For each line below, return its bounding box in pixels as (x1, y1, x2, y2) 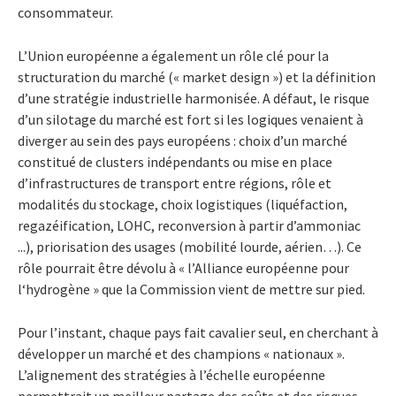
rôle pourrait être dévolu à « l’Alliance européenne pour (18, 259, 349, 278)
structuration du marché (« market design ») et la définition (18, 68, 376, 87)
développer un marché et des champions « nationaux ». (18, 345, 345, 363)
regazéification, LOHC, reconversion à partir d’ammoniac (18, 217, 361, 235)
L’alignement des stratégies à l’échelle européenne (18, 366, 325, 385)
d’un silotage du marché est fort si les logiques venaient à (18, 110, 363, 129)
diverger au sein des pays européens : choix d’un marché (18, 132, 347, 150)
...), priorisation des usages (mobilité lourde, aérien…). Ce (18, 238, 362, 256)
